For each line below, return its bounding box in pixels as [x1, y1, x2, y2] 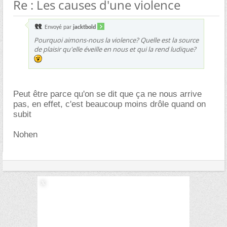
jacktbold [73, 24, 96, 30]
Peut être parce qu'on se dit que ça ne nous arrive [13, 89, 202, 99]
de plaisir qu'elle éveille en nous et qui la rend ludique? [34, 44, 196, 54]
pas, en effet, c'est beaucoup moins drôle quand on [13, 99, 206, 109]
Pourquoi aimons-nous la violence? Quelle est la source [34, 35, 199, 45]
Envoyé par [43, 24, 73, 30]
